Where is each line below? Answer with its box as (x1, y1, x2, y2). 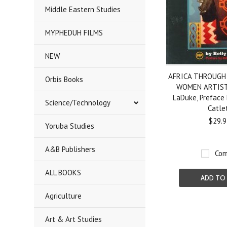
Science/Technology (45, 98, 111, 107)
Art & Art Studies (45, 214, 102, 224)
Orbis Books (45, 74, 84, 84)
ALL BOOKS (45, 168, 82, 177)
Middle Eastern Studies (45, 5, 121, 14)
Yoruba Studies (45, 121, 95, 131)
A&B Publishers (45, 144, 96, 154)
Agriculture (45, 191, 82, 201)
